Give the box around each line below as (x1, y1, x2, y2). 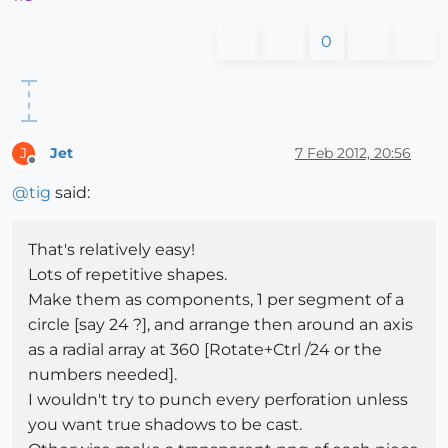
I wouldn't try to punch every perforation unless (28, 390, 408, 410)
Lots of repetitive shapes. (28, 265, 227, 285)
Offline (31, 161, 70, 177)
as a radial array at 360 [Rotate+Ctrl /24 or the (28, 340, 382, 360)
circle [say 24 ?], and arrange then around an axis (28, 315, 413, 335)
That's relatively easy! (28, 240, 195, 260)
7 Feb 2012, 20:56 (295, 143, 411, 162)
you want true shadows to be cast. (28, 415, 302, 435)
